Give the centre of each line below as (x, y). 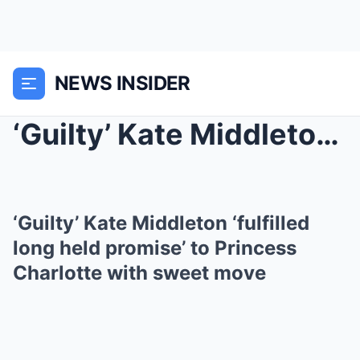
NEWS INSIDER (123, 83)
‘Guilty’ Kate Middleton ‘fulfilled (161, 223)
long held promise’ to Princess (155, 248)
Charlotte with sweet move (139, 273)
